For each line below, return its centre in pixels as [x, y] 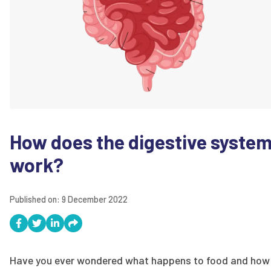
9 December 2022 [95, 200]
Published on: [36, 200]
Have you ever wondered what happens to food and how [140, 260]
